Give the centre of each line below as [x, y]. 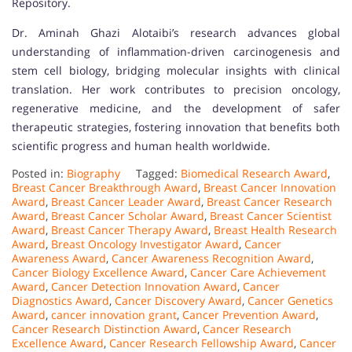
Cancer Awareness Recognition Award [211, 258]
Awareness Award [59, 258]
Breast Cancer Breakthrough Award [105, 188]
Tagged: [158, 174]
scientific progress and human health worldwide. [141, 146]
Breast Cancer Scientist [271, 216]
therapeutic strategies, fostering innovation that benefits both [176, 127]
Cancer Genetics [290, 301]
